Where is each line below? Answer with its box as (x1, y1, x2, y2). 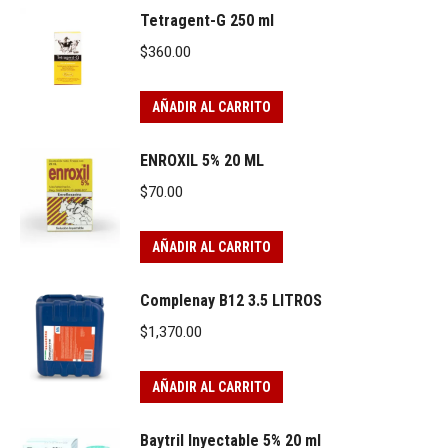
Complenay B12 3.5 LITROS (140, 291, 322, 310)
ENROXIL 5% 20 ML (140, 151, 264, 170)
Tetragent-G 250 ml (140, 11, 274, 30)
